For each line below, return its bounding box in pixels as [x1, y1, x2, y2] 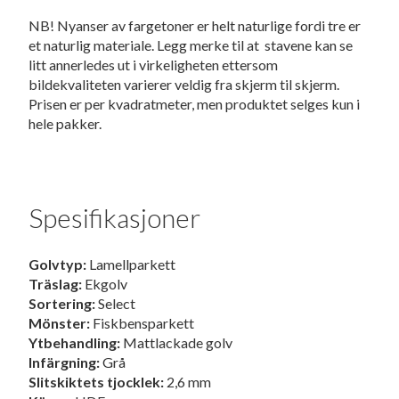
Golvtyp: [28, 256, 87, 273]
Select [95, 295, 136, 313]
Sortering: [28, 295, 96, 313]
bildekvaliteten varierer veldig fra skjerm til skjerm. [28, 76, 340, 94]
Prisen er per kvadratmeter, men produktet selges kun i [28, 95, 361, 113]
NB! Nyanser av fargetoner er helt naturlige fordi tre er [28, 17, 362, 35]
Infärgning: [28, 354, 101, 371]
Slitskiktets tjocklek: [28, 373, 165, 391]
